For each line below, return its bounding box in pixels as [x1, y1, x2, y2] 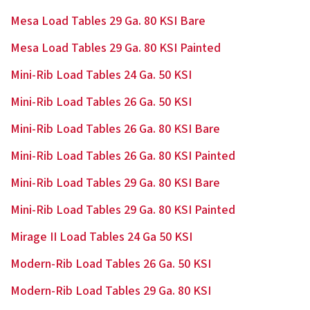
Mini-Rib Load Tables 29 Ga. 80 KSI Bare [10, 174, 220, 192]
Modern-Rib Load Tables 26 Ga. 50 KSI [10, 255, 211, 273]
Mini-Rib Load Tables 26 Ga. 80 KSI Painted [10, 147, 235, 165]
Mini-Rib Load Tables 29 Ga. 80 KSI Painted [10, 201, 235, 219]
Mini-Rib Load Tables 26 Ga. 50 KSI [10, 93, 192, 111]
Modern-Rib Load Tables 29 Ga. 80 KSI [10, 282, 211, 300]
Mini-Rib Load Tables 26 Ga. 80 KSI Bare [10, 120, 220, 138]
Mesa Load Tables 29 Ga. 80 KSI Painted [10, 39, 221, 57]
